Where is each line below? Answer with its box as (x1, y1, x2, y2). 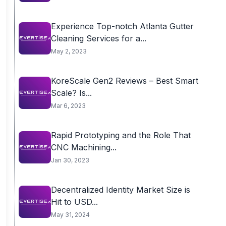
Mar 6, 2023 (50, 102, 86, 109)
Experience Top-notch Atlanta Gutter (50, 21, 194, 31)
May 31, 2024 (50, 211, 90, 218)
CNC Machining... (50, 142, 117, 152)
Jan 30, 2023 (50, 156, 89, 164)
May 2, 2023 (50, 47, 87, 55)
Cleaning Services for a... (50, 33, 146, 43)
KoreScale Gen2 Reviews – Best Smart (50, 76, 198, 86)
